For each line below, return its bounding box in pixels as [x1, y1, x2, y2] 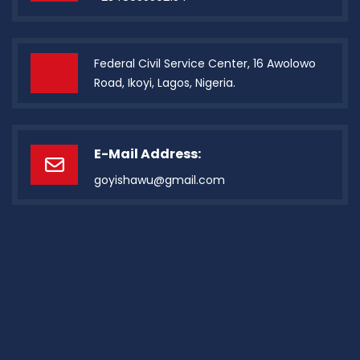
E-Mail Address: [94, 145, 201, 163]
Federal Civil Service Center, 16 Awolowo [94, 55, 316, 72]
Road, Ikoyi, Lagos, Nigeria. [94, 75, 235, 91]
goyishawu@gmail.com [94, 172, 225, 188]
